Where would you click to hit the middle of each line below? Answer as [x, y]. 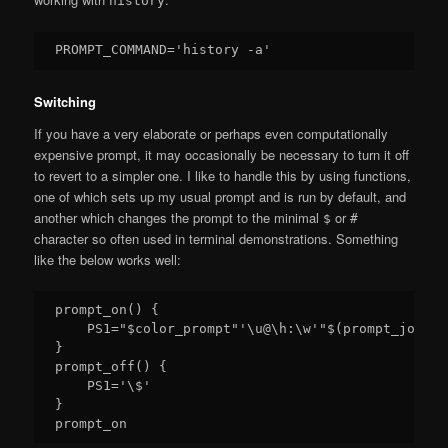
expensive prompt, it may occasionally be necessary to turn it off [222, 154]
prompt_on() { [107, 309]
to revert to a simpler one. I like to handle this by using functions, [223, 175]
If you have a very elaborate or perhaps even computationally [211, 133]
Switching [65, 102]
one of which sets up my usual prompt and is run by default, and [220, 196]
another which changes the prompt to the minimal [179, 217]
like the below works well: [108, 259]
